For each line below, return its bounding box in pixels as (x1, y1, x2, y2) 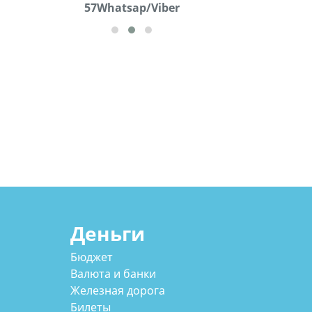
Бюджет (70, 249, 113, 265)
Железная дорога (70, 283, 165, 299)
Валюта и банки (70, 266, 156, 282)
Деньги (70, 219, 145, 247)
